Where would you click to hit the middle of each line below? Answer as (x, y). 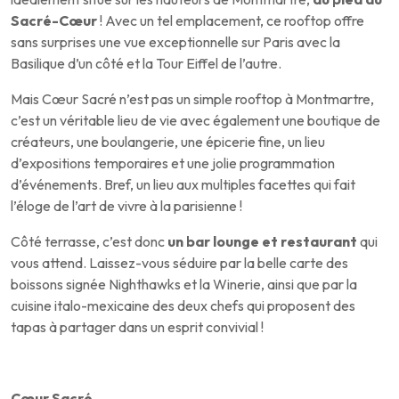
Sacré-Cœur (54, 21)
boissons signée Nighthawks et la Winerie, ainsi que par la (184, 285)
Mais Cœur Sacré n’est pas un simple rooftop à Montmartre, (192, 99)
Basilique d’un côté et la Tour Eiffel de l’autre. (146, 64)
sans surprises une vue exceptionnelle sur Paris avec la (175, 42)
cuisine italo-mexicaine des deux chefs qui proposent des (183, 306)
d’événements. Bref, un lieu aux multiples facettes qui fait (183, 185)
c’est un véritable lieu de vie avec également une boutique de (195, 121)
